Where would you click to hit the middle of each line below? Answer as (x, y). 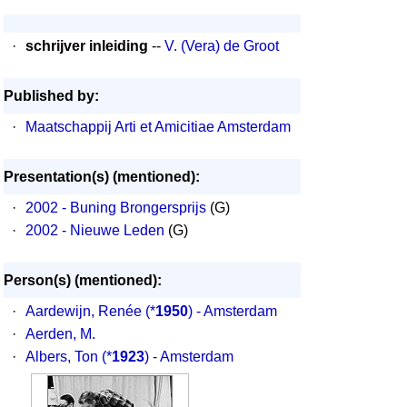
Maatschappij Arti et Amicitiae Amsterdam (158, 127)
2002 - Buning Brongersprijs (116, 208)
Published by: (51, 96)
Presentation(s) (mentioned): (102, 177)
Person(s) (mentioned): (83, 280)
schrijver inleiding (87, 46)
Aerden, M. (60, 334)
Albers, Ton (62, 357)
